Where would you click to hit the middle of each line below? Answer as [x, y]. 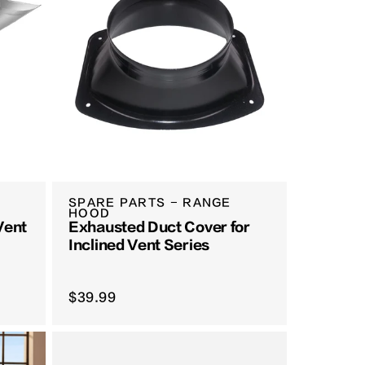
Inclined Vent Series [139, 246]
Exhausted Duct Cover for [159, 228]
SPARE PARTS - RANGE [150, 203]
